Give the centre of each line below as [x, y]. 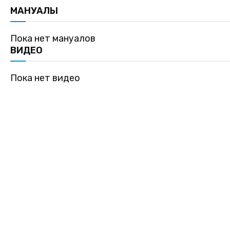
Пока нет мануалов [53, 39]
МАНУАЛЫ [34, 11]
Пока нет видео [45, 78]
